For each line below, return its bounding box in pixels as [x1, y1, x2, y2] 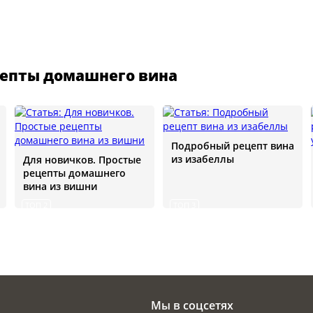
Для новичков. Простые [23, 153, 141, 167]
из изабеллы [171, 152, 234, 166]
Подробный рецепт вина [171, 139, 294, 153]
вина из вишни [23, 180, 97, 194]
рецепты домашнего [23, 166, 126, 180]
